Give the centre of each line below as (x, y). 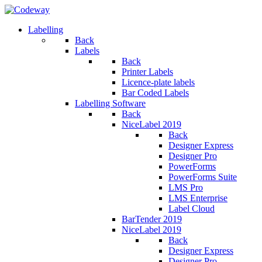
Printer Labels (147, 72)
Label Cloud (192, 208)
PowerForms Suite (203, 177)
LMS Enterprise (198, 198)
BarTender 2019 (152, 219)
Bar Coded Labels (155, 93)
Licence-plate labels (158, 82)
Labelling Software (110, 103)
